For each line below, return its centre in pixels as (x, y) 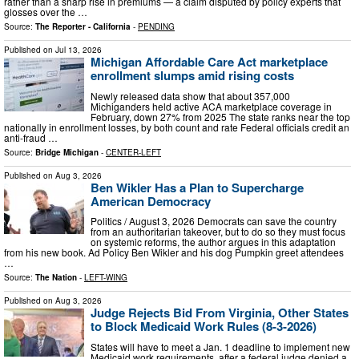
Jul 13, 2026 (79, 50)
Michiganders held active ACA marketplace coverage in (211, 106)
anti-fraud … (31, 137)
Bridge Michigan (67, 152)
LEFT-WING (106, 278)
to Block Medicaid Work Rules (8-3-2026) (204, 327)
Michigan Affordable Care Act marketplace (209, 62)
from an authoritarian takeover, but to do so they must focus (218, 232)
